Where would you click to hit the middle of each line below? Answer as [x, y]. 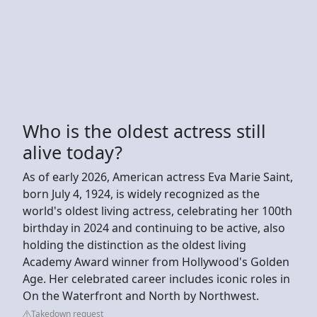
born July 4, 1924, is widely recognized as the [141, 194]
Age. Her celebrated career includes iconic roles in [156, 278]
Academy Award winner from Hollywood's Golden [156, 261]
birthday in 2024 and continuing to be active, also [154, 227]
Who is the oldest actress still [144, 131]
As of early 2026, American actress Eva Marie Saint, [158, 177]
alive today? [73, 152]
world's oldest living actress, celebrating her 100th [157, 211]
